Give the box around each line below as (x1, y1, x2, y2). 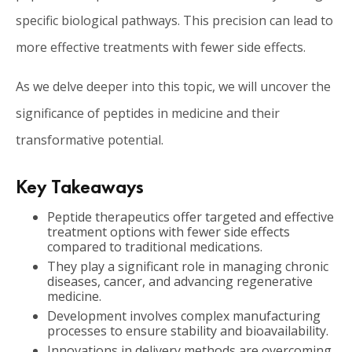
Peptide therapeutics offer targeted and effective (47, 208, 334, 225)
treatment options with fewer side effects (47, 223, 290, 240)
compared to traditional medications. (47, 238, 262, 255)
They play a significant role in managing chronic (47, 258, 328, 275)
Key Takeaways (16, 170, 144, 199)
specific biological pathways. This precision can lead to (16, 12, 333, 29)
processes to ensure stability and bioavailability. (47, 322, 328, 339)
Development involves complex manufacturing (47, 307, 321, 324)
